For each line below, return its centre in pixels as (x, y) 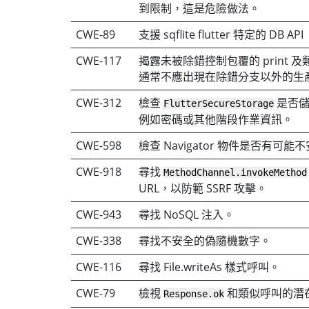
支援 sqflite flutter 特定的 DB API (221, 34)
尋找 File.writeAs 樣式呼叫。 (210, 267)
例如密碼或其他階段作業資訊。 (216, 119)
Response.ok (194, 293)
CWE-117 (99, 60)
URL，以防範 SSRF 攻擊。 (203, 188)
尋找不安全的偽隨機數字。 (205, 240)
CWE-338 (99, 240)
